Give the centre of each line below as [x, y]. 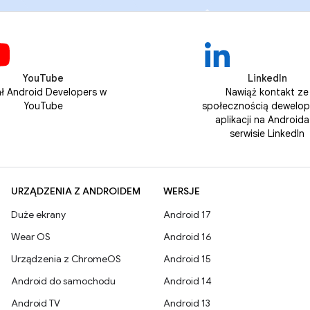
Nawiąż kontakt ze [267, 92]
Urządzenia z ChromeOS [66, 259]
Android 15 [187, 259]
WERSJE [182, 191]
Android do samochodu [63, 281]
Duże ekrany [38, 215]
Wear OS [31, 237]
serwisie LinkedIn [267, 134]
